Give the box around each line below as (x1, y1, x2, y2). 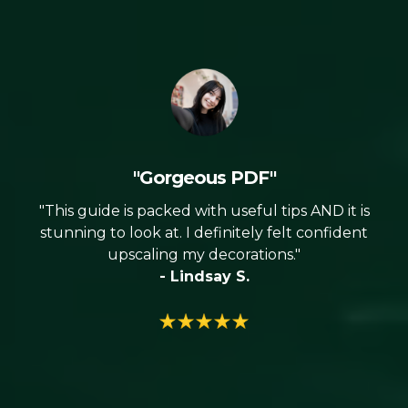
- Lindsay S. (158, 268, 250, 285)
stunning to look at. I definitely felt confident (40, 224, 368, 241)
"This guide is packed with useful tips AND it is (38, 202, 370, 219)
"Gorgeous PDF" (132, 167, 276, 189)
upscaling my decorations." (107, 246, 301, 263)
